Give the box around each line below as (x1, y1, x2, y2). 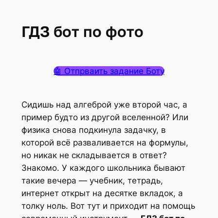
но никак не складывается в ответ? (21, 150, 167, 160)
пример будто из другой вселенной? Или (21, 112, 188, 122)
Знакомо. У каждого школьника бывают (21, 163, 185, 173)
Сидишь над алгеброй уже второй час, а (21, 99, 187, 109)
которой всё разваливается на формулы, (21, 137, 188, 147)
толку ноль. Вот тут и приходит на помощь (21, 200, 195, 211)
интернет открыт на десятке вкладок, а (21, 188, 183, 198)
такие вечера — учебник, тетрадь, (21, 175, 163, 185)
